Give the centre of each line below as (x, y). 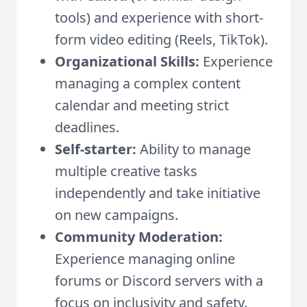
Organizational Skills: (127, 61)
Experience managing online (145, 259)
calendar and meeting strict (142, 105)
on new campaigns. (116, 215)
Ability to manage (194, 149)
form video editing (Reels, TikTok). (161, 39)
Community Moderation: (139, 237)
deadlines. (87, 127)
